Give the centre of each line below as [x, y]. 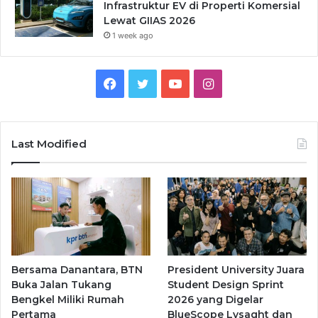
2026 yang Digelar [216, 300]
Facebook [146, 83]
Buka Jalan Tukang [61, 285]
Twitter [170, 83]
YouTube [207, 83]
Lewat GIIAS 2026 [149, 21]
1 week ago [133, 36]
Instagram [243, 83]
